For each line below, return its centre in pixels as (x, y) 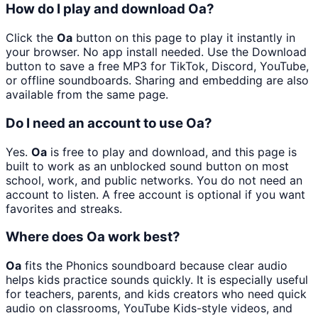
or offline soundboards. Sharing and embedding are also (157, 81)
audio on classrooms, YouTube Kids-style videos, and (149, 308)
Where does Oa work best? (93, 237)
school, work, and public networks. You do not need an (154, 180)
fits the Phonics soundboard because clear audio (154, 265)
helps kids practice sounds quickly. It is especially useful (157, 279)
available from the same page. (87, 95)
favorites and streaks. (64, 208)
